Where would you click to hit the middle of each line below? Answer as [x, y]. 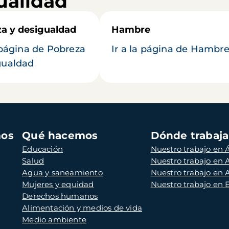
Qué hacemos [60, 136]
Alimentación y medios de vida [82, 208]
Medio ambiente [54, 220]
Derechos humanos [60, 196]
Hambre [131, 30]
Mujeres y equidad [58, 185]
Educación [43, 149]
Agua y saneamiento [62, 173]
